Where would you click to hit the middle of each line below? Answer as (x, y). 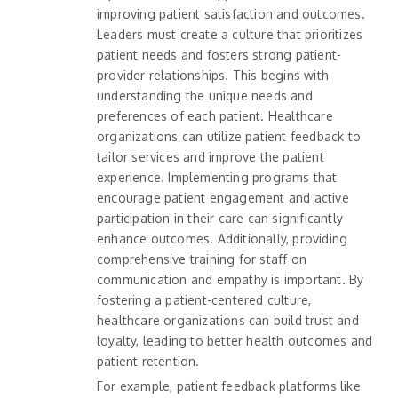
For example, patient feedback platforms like (229, 386)
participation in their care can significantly (220, 219)
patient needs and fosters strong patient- (219, 55)
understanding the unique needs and (205, 96)
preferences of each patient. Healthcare (215, 116)
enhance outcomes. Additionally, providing (223, 239)
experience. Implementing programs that (217, 178)
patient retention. (148, 362)
